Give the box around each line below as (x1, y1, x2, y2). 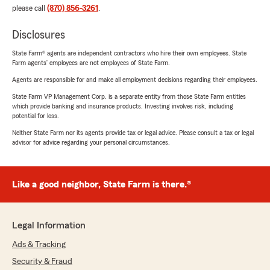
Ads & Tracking (12, 240, 66, 249)
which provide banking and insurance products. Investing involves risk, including (12, 102, 233, 110)
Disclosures (12, 28, 65, 41)
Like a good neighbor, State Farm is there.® (12, 179, 191, 189)
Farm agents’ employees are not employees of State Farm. (12, 58, 170, 66)
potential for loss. (12, 111, 59, 119)
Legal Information (12, 220, 86, 230)
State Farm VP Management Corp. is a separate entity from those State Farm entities (12, 92, 246, 100)
